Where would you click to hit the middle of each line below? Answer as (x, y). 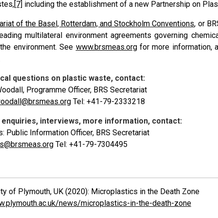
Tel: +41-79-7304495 (90, 144)
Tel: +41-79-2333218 (108, 101)
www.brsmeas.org (106, 47)
